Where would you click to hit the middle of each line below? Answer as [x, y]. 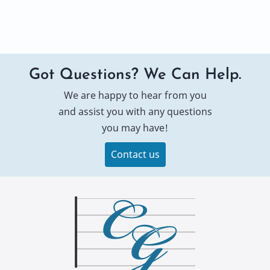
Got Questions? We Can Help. [135, 75]
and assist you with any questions [135, 112]
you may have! [135, 128]
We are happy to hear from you [135, 96]
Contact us [135, 155]
